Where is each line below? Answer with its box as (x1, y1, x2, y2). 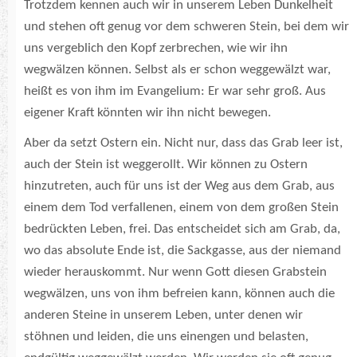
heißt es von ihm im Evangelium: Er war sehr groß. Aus (24, 84, 326, 98)
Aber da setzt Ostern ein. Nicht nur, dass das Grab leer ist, (24, 135, 343, 150)
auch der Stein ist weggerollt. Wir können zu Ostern (24, 157, 308, 171)
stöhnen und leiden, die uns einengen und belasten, (24, 329, 308, 343)
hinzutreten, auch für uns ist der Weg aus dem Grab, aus (24, 178, 335, 193)
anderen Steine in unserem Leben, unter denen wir (24, 308, 303, 322)
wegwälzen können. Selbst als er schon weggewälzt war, (24, 62, 331, 76)
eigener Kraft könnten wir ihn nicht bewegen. (24, 105, 271, 120)
